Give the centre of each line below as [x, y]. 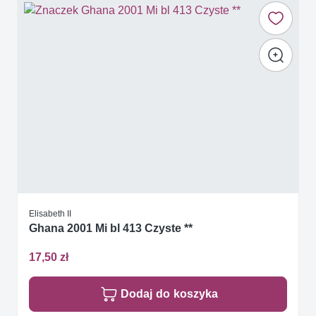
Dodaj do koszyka [169, 294]
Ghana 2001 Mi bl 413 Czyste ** [111, 228]
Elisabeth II [50, 213]
